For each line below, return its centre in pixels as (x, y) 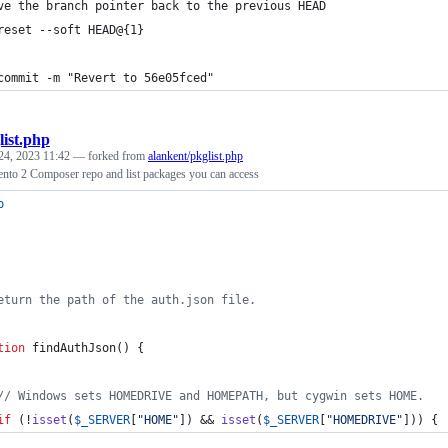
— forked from (110, 155)
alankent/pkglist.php (195, 155)
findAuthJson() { (84, 347)
